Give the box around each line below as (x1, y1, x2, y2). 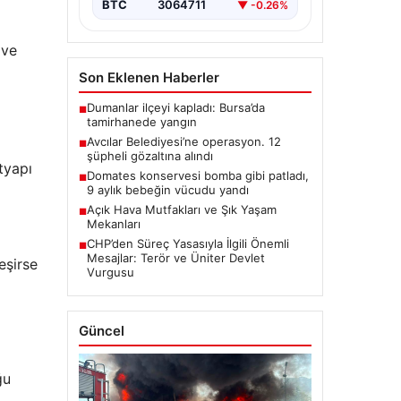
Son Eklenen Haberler (78, 69, 219, 87)
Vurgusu (86, 265, 134, 280)
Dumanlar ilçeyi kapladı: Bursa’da (86, 100, 265, 115)
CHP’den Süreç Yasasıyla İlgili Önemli (86, 236, 289, 252)
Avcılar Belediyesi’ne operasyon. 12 (86, 134, 281, 149)
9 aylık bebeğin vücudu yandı (86, 183, 249, 198)
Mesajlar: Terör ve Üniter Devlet (86, 251, 265, 266)
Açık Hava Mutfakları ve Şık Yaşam (86, 202, 277, 218)
